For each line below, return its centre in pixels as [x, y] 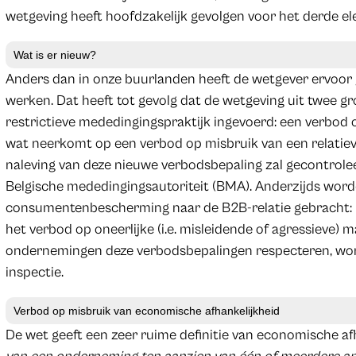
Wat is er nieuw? [54, 54]
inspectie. [34, 272]
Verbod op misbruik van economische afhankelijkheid [146, 310]
